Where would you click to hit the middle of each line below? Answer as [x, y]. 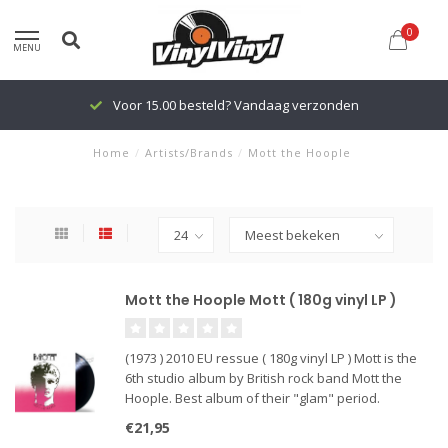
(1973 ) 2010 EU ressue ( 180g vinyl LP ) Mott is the [271, 358]
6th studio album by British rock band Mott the [263, 378]
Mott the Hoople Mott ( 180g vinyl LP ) [261, 300]
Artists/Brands [188, 152]
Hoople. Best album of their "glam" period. [252, 398]
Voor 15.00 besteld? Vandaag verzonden [234, 105]
